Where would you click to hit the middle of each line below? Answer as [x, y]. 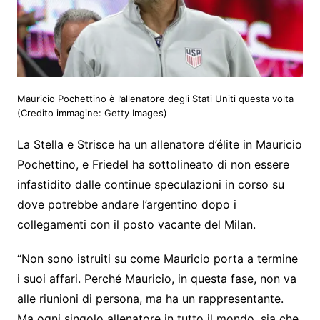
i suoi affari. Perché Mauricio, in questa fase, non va [156, 278]
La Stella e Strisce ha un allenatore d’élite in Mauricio [159, 144]
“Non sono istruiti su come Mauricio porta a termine [157, 258]
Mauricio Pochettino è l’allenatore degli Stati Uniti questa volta [155, 98]
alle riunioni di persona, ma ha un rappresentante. [150, 298]
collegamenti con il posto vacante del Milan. [136, 224]
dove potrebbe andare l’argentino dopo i [126, 204]
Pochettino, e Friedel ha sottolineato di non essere [153, 164]
